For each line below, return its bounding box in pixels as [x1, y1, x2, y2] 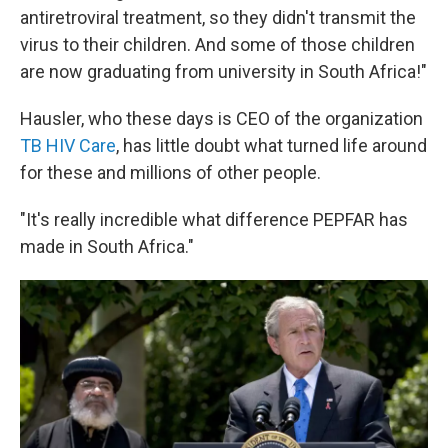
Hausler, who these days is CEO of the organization [20, 107, 423, 129]
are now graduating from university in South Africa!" [20, 60, 427, 82]
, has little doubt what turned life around [116, 134, 427, 156]
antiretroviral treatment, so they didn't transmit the [20, 6, 416, 28]
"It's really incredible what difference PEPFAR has [20, 208, 408, 230]
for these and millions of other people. [20, 161, 321, 183]
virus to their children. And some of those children [20, 33, 415, 55]
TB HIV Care [20, 134, 116, 156]
